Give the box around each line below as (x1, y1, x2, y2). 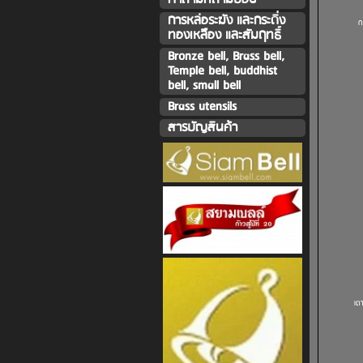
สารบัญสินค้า (167, 117, 237, 139)
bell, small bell (167, 75, 241, 96)
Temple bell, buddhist (167, 60, 277, 82)
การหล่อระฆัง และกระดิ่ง (167, 10, 285, 32)
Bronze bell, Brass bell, (167, 45, 284, 67)
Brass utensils (167, 96, 237, 117)
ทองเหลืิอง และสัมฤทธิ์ (167, 24, 281, 46)
